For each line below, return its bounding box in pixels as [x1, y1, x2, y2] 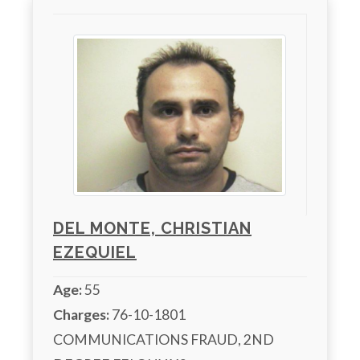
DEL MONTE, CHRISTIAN [53, 218, 252, 238]
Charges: [53, 305, 109, 323]
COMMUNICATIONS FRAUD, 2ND [53, 330, 274, 348]
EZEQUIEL [53, 242, 137, 262]
